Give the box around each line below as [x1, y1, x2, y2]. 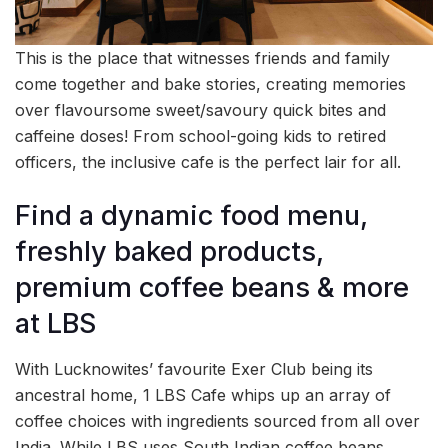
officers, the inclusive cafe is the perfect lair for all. [15, 152, 401, 173]
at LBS [15, 307, 96, 341]
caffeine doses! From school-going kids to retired [15, 126, 386, 147]
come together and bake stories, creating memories [15, 74, 406, 95]
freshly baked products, [15, 235, 324, 269]
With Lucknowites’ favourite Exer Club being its [15, 358, 373, 379]
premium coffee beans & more [15, 271, 409, 305]
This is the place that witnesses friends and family [15, 48, 390, 69]
